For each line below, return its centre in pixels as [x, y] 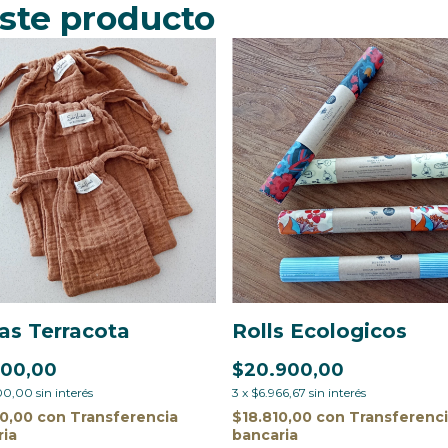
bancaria [265, 434]
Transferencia [124, 416]
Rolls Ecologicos [319, 330]
